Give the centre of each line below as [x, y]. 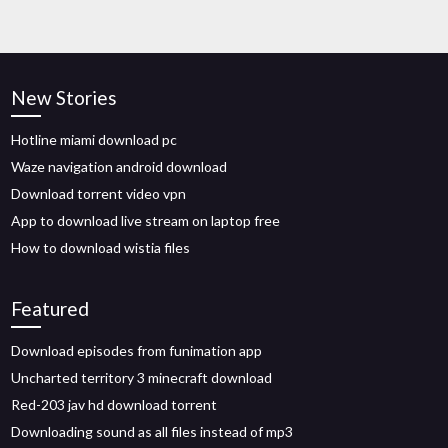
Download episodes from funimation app [137, 350]
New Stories [64, 97]
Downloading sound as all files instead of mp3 [152, 431]
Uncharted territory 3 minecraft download [142, 377]
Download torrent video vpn [99, 193]
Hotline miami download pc [94, 139]
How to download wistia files [101, 247]
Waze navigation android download [119, 166]
